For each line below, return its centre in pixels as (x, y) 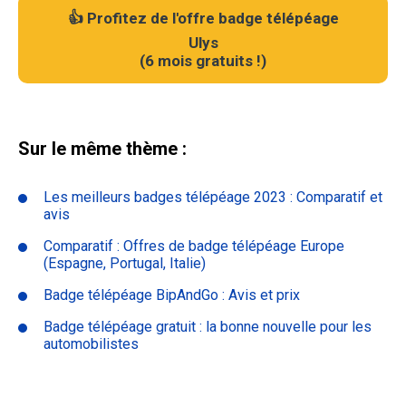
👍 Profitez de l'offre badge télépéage (203, 19)
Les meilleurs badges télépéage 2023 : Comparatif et (213, 198)
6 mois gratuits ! (203, 61)
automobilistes (91, 344)
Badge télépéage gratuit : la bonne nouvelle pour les (208, 327)
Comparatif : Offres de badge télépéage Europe (194, 246)
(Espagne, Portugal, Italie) (125, 264)
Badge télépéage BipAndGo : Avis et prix (172, 295)
